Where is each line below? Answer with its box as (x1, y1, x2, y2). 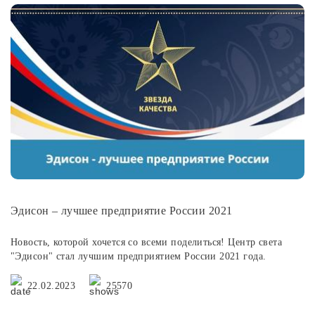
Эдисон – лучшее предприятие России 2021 (11, 205, 233, 217)
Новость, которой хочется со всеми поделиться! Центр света (11, 237, 282, 248)
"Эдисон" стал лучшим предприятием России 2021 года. (11, 251, 266, 262)
